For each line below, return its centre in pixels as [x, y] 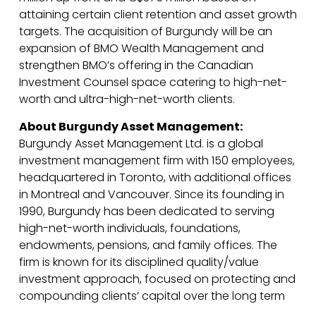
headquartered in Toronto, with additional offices [155, 177]
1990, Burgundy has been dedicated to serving [146, 211]
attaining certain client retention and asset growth [158, 14]
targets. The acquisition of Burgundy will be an [145, 31]
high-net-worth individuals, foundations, [129, 228]
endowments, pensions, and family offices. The [148, 245]
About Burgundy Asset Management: [130, 127]
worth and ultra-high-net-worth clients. [127, 99]
